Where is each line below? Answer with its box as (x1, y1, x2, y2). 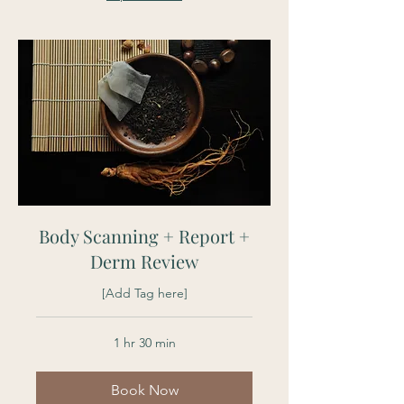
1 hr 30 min (113, 335, 176, 352)
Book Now (110, 381, 179, 399)
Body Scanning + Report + (39, 224, 250, 249)
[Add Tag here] (101, 285, 188, 302)
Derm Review (90, 249, 198, 274)
